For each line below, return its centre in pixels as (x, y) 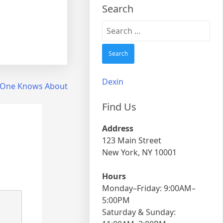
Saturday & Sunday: (139, 212)
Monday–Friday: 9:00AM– (149, 188)
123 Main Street (132, 140)
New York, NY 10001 (140, 152)
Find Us (119, 107)
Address (118, 128)
